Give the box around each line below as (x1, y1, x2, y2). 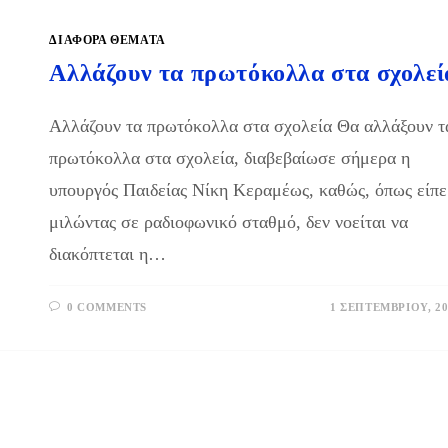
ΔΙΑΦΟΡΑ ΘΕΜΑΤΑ (49, 33, 166, 47)
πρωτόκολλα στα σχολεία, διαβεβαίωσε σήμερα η (49, 148, 411, 168)
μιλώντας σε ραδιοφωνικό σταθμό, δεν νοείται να (49, 212, 409, 232)
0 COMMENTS (66, 301, 147, 313)
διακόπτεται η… (49, 244, 167, 264)
